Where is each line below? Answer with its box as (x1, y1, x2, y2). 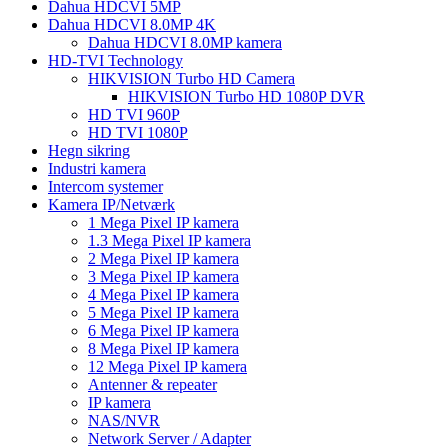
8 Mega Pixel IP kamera (88, 339, 239, 357)
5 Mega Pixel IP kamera (88, 303, 239, 321)
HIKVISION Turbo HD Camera (88, 69, 295, 87)
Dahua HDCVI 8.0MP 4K (48, 15, 216, 33)
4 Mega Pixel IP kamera (88, 285, 239, 303)
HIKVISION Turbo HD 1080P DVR (128, 87, 365, 105)
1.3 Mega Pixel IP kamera (88, 231, 251, 249)
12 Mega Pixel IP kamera (88, 357, 247, 375)
